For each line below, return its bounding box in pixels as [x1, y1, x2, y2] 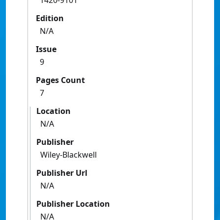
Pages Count [36, 75, 85, 86]
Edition [36, 13, 64, 24]
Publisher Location [36, 198, 110, 210]
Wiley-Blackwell [40, 149, 97, 161]
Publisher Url [36, 167, 87, 179]
